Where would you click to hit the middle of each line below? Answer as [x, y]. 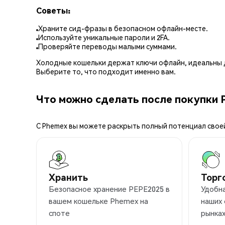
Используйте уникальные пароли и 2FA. [104, 37]
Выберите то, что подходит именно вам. [106, 72]
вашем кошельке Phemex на [98, 201]
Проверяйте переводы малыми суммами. [107, 46]
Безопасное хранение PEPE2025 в [109, 189]
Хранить [68, 177]
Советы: [53, 10]
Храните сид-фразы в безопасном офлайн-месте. [123, 28]
